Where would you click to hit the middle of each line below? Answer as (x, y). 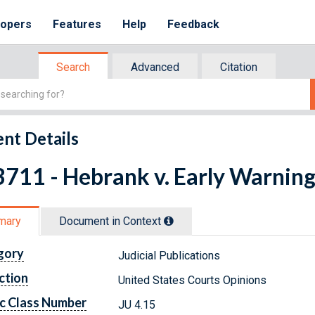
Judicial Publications (169, 255)
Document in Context (111, 221)
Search (73, 67)
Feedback (194, 24)
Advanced (155, 67)
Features (77, 24)
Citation (239, 67)
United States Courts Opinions (193, 280)
